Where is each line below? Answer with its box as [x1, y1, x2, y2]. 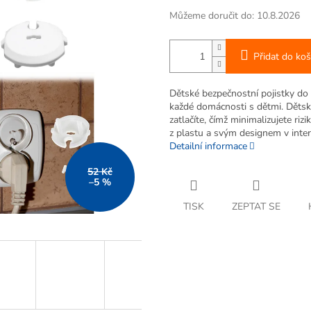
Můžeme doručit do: [169, 9, 254, 23]
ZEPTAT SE [232, 200, 280, 214]
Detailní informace [169, 140, 247, 153]
